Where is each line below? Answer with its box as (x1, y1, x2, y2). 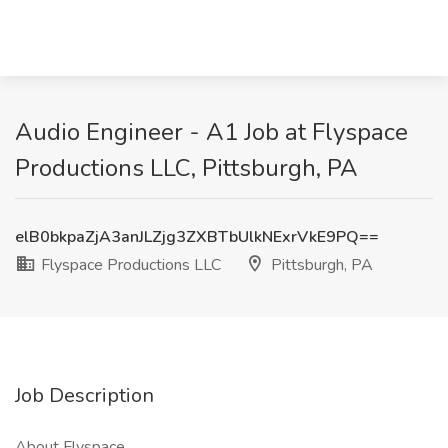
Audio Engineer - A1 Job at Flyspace (15, 116, 408, 148)
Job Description (15, 382, 154, 409)
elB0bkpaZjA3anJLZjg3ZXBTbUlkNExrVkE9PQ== (15, 226, 379, 248)
